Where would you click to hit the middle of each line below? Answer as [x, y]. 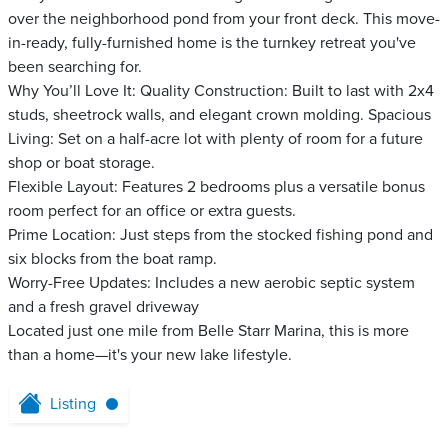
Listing [73, 404]
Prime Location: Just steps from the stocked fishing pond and [220, 235]
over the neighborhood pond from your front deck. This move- [224, 19]
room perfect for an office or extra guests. [152, 211]
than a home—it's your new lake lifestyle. [150, 355]
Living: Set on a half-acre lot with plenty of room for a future [215, 139]
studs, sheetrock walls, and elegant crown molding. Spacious [219, 115]
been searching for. [75, 67]
